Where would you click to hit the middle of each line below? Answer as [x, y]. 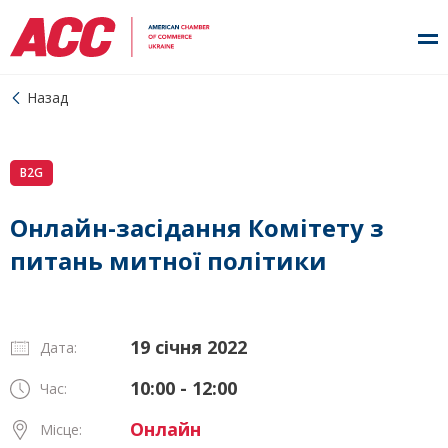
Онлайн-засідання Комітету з [197, 227]
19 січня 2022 [188, 347]
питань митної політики [168, 260]
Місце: [61, 429]
